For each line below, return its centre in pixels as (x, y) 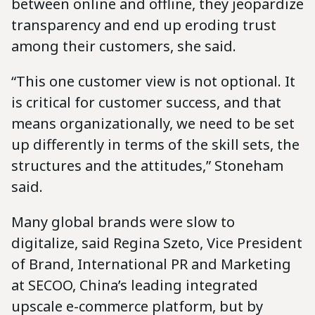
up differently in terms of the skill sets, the (155, 144)
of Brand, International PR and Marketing (151, 264)
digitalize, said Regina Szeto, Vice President (157, 243)
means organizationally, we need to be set (153, 123)
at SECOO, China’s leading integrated (135, 285)
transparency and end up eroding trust (144, 25)
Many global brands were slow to (123, 221)
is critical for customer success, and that (146, 102)
